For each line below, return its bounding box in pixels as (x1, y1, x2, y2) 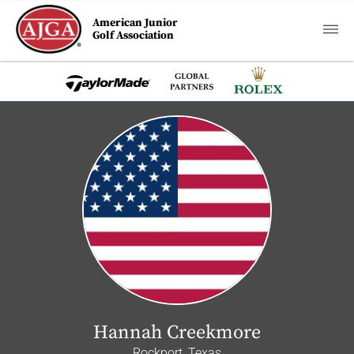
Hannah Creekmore (93, 321, 261, 345)
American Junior (92, 16, 179, 30)
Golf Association (92, 28, 175, 43)
